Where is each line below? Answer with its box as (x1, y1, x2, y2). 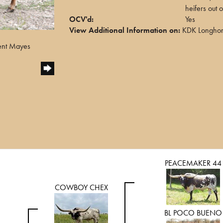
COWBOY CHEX (54, 182, 108, 193)
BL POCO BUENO (164, 207, 222, 218)
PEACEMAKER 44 (164, 157, 222, 168)
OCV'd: (69, 14, 94, 24)
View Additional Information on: (69, 25, 180, 35)
